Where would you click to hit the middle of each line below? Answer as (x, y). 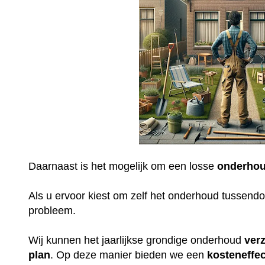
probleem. (54, 211)
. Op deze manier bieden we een (129, 255)
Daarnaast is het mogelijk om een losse (123, 167)
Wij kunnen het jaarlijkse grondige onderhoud (137, 240)
